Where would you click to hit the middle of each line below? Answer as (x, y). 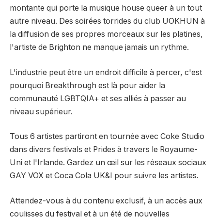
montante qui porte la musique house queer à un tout (106, 8)
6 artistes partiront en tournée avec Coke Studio (117, 137)
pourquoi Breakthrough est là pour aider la (87, 85)
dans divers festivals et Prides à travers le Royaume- (104, 150)
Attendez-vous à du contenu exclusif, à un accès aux (106, 201)
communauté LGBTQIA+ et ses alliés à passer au (98, 98)
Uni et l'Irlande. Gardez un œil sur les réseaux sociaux (108, 163)
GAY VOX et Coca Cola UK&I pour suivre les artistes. (104, 176)
